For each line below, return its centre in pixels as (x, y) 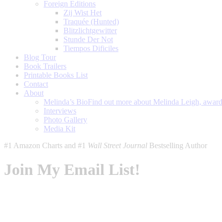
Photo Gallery (65, 120)
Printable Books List (56, 75)
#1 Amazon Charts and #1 (46, 145)
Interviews (60, 111)
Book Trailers (45, 66)
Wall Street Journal (117, 145)
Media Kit (59, 129)
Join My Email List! (72, 170)
